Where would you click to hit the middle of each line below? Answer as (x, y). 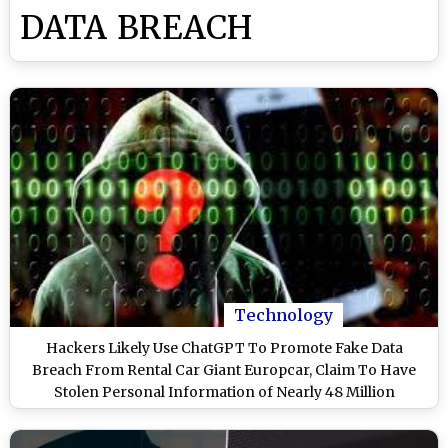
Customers (224, 414)
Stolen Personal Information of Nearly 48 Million (224, 392)
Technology (283, 315)
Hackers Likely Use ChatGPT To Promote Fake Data (224, 348)
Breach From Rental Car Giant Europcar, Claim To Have (224, 370)
